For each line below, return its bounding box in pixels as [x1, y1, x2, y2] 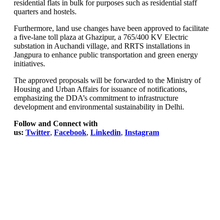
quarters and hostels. [14, 7, 77, 16]
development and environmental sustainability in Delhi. [14, 103, 184, 111]
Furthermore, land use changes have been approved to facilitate [14, 24, 209, 33]
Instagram [125, 128, 159, 137]
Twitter [26, 128, 50, 137]
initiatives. [14, 59, 45, 68]
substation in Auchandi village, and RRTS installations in [14, 42, 190, 51]
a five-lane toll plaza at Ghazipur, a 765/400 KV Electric [14, 33, 188, 42]
